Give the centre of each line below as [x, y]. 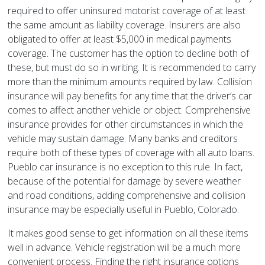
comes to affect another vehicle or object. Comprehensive [130, 110]
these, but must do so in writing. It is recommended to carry [132, 68]
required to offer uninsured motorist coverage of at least [127, 11]
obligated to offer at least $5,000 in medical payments [120, 39]
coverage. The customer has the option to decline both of [129, 54]
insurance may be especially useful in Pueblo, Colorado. [124, 210]
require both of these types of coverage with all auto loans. [131, 153]
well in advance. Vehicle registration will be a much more [125, 248]
